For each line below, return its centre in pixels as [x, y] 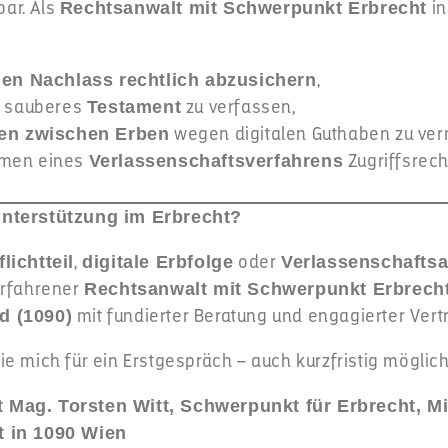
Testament [134, 107]
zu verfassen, [238, 107]
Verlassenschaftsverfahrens [216, 161]
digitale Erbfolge [158, 262]
